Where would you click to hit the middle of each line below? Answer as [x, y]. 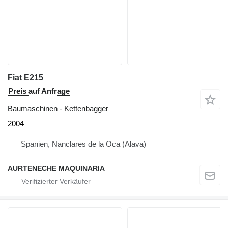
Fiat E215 [25, 77]
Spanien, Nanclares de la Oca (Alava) [83, 144]
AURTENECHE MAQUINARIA [56, 168]
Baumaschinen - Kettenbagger [58, 108]
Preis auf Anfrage [39, 91]
